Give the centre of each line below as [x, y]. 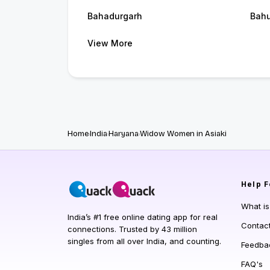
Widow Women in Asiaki [183, 134]
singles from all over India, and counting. [144, 241]
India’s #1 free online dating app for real [143, 217]
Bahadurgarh [115, 16]
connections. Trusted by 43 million [132, 229]
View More [110, 43]
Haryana [124, 134]
